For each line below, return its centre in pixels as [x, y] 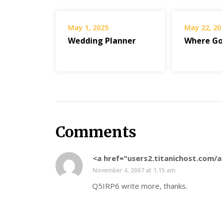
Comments [96, 132]
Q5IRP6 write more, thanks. [140, 186]
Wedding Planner [102, 41]
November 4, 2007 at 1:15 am [134, 170]
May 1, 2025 [88, 28]
